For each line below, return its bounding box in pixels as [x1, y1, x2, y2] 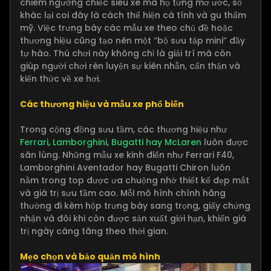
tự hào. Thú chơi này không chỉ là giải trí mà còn [20, 47, 231, 60]
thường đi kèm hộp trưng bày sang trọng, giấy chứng [20, 200, 250, 212]
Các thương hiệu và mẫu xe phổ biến [20, 98, 184, 111]
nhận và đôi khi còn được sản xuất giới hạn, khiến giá [20, 212, 246, 225]
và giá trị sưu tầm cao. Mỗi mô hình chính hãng [20, 187, 226, 200]
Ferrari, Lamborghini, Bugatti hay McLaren [20, 136, 201, 149]
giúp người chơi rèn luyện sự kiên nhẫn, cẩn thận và [20, 60, 240, 73]
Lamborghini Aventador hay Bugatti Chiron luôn [20, 162, 230, 174]
